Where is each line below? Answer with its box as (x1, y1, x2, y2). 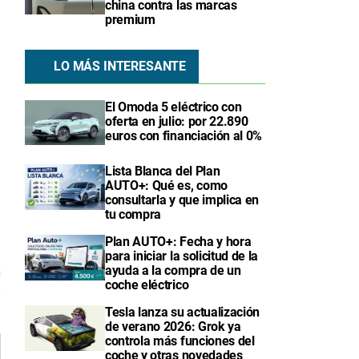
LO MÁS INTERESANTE (54, 58, 187, 74)
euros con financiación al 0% (105, 128, 263, 143)
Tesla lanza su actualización (105, 305, 260, 321)
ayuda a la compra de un (105, 263, 241, 279)
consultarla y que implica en (105, 192, 260, 208)
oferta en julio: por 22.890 (105, 114, 248, 129)
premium (105, 12, 155, 27)
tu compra (105, 207, 162, 223)
